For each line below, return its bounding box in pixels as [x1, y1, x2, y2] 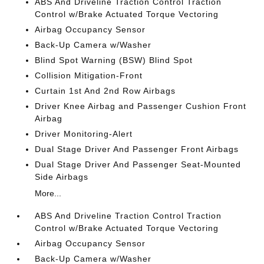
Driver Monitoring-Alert [35, 129, 133, 138]
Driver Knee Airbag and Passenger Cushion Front [35, 101, 247, 111]
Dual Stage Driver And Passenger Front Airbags [35, 144, 239, 154]
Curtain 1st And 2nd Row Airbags [35, 86, 176, 95]
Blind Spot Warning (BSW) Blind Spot [35, 55, 193, 65]
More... [35, 189, 62, 198]
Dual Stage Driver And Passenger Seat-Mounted [35, 160, 242, 169]
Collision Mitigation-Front [35, 71, 143, 80]
